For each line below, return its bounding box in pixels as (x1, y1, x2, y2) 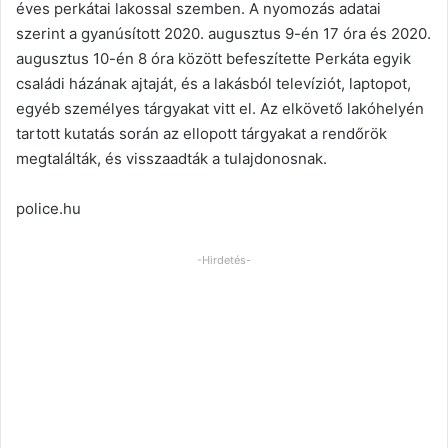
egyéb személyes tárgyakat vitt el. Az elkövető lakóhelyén (16, 99, 424, 119)
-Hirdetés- (197, 253, 251, 268)
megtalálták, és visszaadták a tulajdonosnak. (16, 149, 327, 169)
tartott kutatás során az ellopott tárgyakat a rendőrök (16, 124, 387, 144)
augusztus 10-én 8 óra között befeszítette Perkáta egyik (16, 49, 411, 69)
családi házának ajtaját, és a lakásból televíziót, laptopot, (16, 74, 411, 94)
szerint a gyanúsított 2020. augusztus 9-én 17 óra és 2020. (16, 24, 431, 44)
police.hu (16, 199, 81, 219)
